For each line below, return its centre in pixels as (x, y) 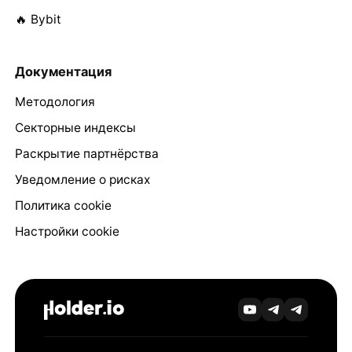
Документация (63, 71)
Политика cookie (63, 205)
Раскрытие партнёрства (86, 153)
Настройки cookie (67, 231)
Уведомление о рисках (82, 179)
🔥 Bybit (38, 19)
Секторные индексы (75, 127)
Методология (55, 101)
